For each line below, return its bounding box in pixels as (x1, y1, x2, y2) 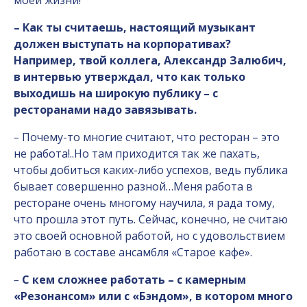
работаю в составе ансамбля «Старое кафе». (14, 245, 252, 260)
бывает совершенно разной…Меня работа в (14, 179, 253, 194)
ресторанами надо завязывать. (14, 102, 197, 117)
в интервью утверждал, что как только (14, 69, 245, 84)
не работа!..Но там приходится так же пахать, (14, 146, 260, 161)
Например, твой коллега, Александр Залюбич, (14, 53, 286, 68)
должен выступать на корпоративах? (14, 36, 231, 51)
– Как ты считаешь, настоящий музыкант (14, 20, 256, 35)
